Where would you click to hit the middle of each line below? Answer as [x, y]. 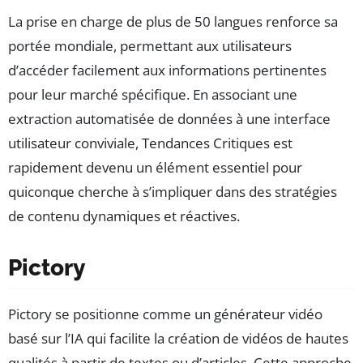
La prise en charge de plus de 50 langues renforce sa [173, 22]
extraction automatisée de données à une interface [169, 119]
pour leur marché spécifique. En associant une [153, 95]
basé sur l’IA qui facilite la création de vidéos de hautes [178, 339]
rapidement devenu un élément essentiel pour [155, 168]
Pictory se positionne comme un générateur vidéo [165, 314]
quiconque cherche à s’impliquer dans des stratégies [173, 192]
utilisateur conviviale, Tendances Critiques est [150, 143]
